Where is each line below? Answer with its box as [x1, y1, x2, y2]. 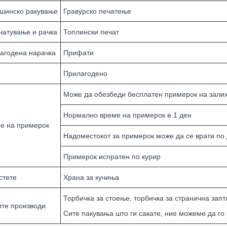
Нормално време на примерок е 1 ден [63, 111, 192, 120]
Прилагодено [63, 69, 107, 78]
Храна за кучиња [63, 173, 119, 182]
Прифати [63, 49, 94, 57]
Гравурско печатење [63, 7, 131, 16]
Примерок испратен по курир [63, 153, 161, 161]
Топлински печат [63, 28, 119, 36]
